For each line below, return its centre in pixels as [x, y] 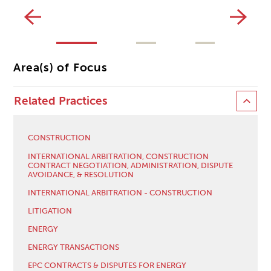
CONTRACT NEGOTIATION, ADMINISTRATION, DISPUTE [131, 165]
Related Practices [61, 101]
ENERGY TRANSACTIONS [74, 247]
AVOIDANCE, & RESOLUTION [81, 174]
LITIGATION [50, 210]
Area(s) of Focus [60, 68]
